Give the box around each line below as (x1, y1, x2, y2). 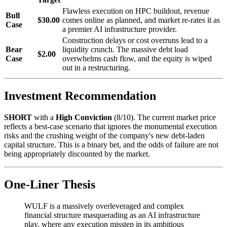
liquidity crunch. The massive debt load (62, 45, 188, 54)
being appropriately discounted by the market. (4, 149, 150, 158)
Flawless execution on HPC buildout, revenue (62, 7, 209, 15)
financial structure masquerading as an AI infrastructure (24, 210, 200, 219)
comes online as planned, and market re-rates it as (62, 16, 220, 24)
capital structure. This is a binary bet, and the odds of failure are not (4, 140, 218, 149)
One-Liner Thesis (4, 177, 95, 191)
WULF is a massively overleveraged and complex (24, 201, 184, 210)
